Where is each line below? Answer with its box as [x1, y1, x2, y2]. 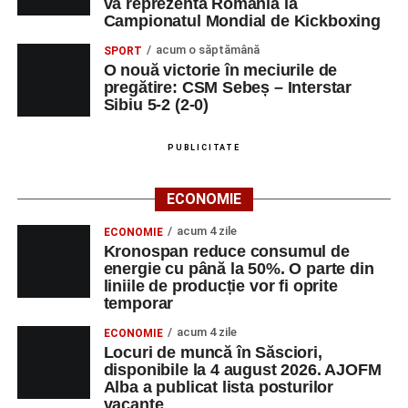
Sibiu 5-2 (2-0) [103, 96, 209, 114]
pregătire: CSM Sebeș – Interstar [103, 78, 352, 97]
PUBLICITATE [168, 143, 240, 152]
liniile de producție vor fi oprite [103, 277, 338, 295]
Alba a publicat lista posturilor [103, 378, 334, 396]
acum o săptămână [155, 43, 260, 56]
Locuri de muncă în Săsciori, [103, 343, 322, 362]
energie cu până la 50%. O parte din [103, 260, 374, 278]
